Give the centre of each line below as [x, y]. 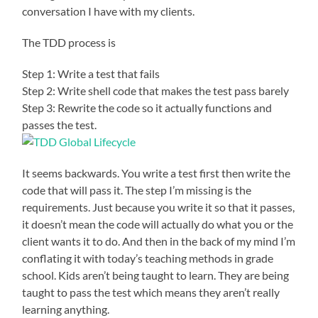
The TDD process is [69, 43]
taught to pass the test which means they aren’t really [151, 292]
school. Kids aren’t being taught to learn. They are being [156, 275]
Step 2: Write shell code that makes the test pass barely [156, 91]
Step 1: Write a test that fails [91, 74]
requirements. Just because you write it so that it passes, [159, 207]
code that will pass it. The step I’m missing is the [137, 190]
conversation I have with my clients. [109, 11]
